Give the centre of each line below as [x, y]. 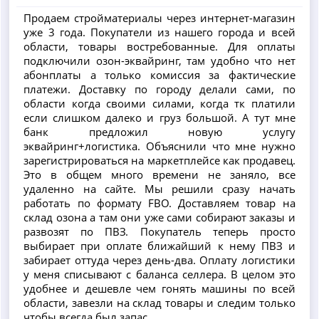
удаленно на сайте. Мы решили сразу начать [159, 188]
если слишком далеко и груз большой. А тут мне [159, 117]
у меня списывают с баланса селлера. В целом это [159, 274]
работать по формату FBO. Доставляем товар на [159, 203]
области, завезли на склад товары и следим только [159, 302]
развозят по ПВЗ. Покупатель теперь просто [159, 231]
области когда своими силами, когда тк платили [159, 103]
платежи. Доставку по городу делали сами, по [159, 89]
